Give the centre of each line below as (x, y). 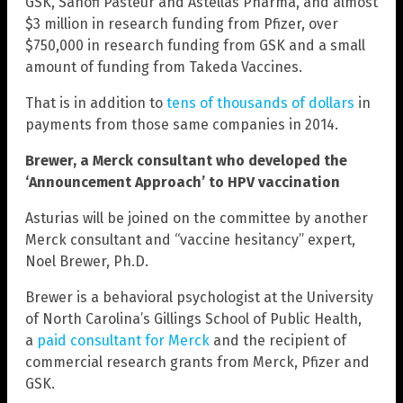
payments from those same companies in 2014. (182, 124)
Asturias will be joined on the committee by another (197, 218)
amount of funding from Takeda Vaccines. (164, 67)
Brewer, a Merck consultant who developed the (186, 160)
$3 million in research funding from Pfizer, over (182, 23)
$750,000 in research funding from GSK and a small (195, 45)
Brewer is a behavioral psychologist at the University (199, 297)
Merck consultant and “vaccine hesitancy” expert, (190, 239)
